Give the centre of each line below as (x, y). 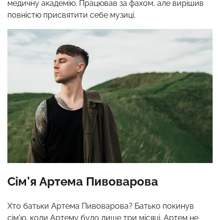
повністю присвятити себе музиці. (71, 15)
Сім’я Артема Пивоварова (83, 181)
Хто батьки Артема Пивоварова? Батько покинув (101, 206)
